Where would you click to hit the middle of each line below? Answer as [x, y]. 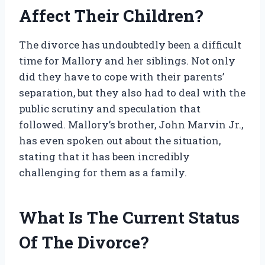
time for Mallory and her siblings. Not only [127, 61]
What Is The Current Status [129, 218]
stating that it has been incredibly [104, 157]
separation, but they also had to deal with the [132, 93]
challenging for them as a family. [103, 173]
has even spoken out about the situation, [120, 141]
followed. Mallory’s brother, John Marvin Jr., [131, 125]
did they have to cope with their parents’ [122, 77]
